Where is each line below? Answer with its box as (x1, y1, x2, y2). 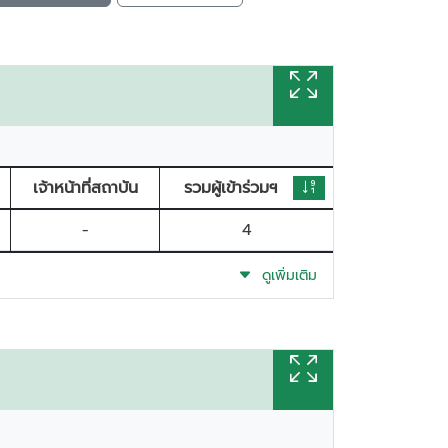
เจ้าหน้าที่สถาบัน (32, 176, 138, 200)
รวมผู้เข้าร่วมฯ (184, 176, 277, 200)
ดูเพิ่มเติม (252, 265, 317, 286)
